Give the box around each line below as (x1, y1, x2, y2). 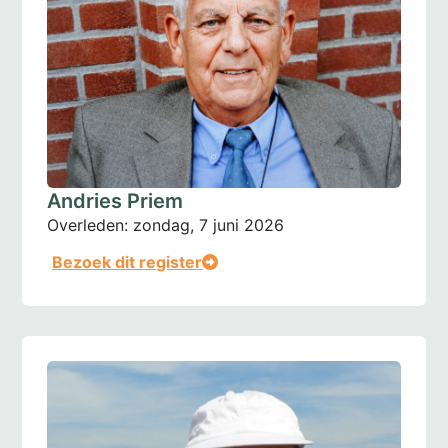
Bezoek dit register (52, 251, 203, 272)
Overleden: (47, 214, 129, 235)
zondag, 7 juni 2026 (133, 214, 285, 235)
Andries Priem (47, 188, 184, 213)
